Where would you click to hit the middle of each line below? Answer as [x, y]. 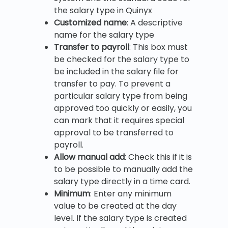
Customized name [90, 22]
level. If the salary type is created [120, 218]
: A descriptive [155, 22]
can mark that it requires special [119, 120]
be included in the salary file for [116, 71]
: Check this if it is [158, 157]
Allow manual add [89, 157]
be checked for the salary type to [122, 59]
